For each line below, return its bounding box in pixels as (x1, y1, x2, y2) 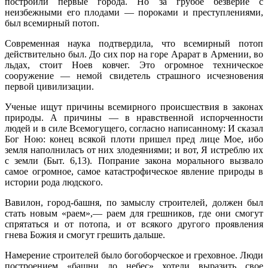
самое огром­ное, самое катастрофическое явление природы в (5, 166, 263, 176)
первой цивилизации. (5, 81, 94, 92)
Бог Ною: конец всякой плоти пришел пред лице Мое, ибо (5, 133, 263, 144)
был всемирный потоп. (5, 17, 99, 28)
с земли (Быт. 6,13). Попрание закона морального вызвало (5, 155, 263, 166)
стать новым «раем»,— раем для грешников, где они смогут (5, 208, 263, 218)
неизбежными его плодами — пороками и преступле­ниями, (5, 7, 263, 17)
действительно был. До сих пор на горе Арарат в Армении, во (5, 48, 263, 59)
